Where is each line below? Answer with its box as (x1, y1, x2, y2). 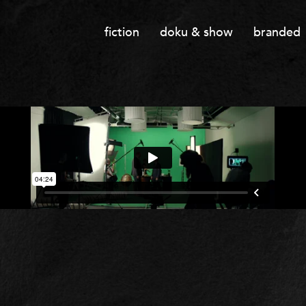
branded (253, 24, 301, 41)
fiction (104, 24, 139, 41)
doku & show (159, 24, 233, 41)
